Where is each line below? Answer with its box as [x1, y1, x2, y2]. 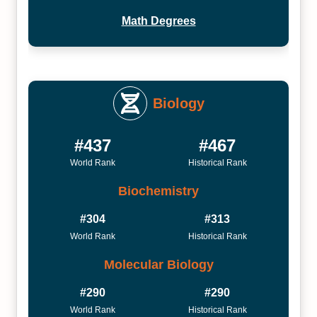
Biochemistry [118, 183, 199, 198]
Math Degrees [121, 15, 196, 27]
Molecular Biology [103, 257, 214, 272]
